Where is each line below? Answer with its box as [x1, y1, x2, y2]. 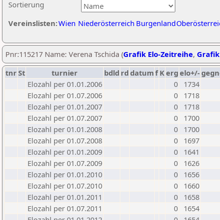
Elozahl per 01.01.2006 [27, 79, 102, 89]
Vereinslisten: [8, 18, 57, 28]
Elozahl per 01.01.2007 [27, 102, 102, 111]
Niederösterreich [78, 18, 135, 28]
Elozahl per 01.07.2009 [27, 158, 102, 168]
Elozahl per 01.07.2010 [27, 181, 102, 191]
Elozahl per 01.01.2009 [27, 147, 102, 157]
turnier [52, 68, 78, 78]
